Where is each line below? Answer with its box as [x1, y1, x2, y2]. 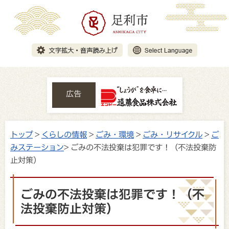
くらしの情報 [41, 130, 87, 139]
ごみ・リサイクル [143, 130, 202, 139]
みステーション [10, 143, 64, 151]
